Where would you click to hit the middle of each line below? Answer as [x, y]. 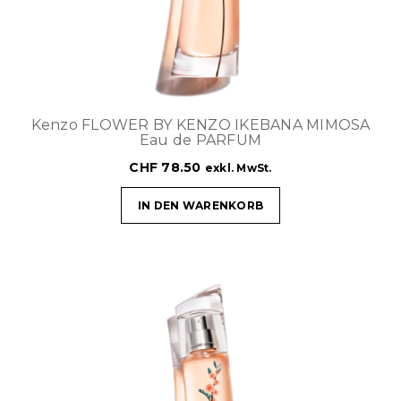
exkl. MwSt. [238, 167]
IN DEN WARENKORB [200, 205]
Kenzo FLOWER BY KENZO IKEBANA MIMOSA [200, 124]
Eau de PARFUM [200, 140]
